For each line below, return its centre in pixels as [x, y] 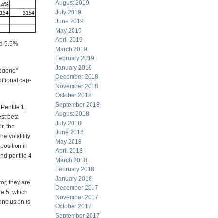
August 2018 [72, 114]
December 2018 [77, 77]
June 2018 [70, 132]
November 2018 [77, 86]
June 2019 [70, 21]
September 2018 [78, 105]
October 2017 [73, 206]
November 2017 [77, 197]
